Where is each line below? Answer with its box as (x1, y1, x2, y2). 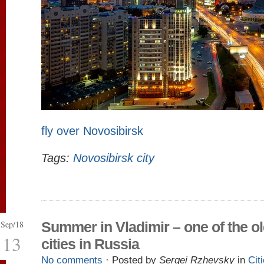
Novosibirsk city (73, 151, 154, 164)
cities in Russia (41, 236, 139, 252)
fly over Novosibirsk (41, 124, 143, 137)
